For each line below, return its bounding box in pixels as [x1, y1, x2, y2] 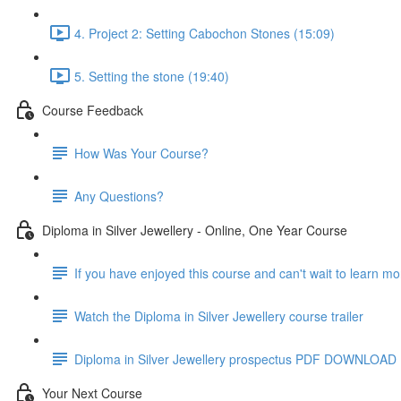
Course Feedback [42, 100, 143, 119]
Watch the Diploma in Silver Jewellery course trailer [74, 306, 363, 325]
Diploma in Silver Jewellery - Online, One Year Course [42, 220, 347, 239]
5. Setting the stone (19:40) [74, 66, 229, 85]
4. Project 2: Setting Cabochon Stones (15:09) [74, 23, 335, 42]
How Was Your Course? [74, 143, 209, 162]
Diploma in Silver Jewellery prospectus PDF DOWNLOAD [74, 349, 397, 368]
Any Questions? [74, 186, 164, 205]
